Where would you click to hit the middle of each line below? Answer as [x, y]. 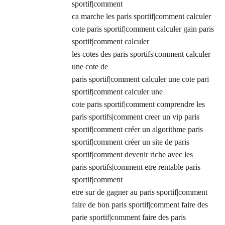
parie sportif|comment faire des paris [129, 217]
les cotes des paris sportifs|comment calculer [141, 54]
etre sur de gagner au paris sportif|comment [140, 192]
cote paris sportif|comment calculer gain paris [143, 29]
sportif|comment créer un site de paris [131, 142]
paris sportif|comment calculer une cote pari [140, 79]
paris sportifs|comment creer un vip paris [136, 117]
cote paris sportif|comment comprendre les [138, 104]
